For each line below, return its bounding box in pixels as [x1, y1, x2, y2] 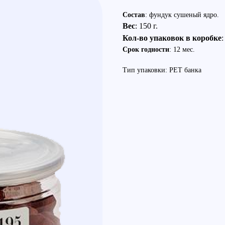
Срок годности [123, 46, 169, 53]
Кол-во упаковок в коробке [123, 34, 221, 42]
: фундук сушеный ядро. [145, 11, 219, 19]
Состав [123, 11, 145, 19]
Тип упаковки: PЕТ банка [123, 66, 201, 74]
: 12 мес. [169, 46, 195, 53]
